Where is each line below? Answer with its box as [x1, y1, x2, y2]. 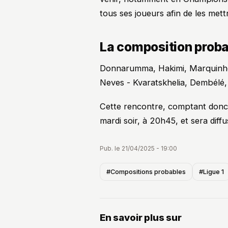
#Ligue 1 [199, 168, 224, 176]
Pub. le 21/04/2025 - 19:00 [100, 144, 177, 152]
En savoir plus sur [100, 212, 182, 223]
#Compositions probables [106, 168, 186, 176]
